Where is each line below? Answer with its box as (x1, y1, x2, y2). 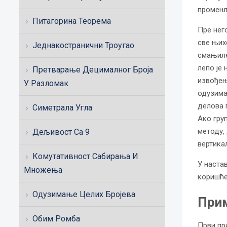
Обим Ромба (32, 214, 80, 223)
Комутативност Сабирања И (32, 152, 138, 161)
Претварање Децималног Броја (32, 65, 153, 74)
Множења (24, 165, 62, 175)
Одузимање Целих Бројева (32, 190, 135, 199)
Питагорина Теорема (32, 16, 111, 26)
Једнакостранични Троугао (32, 41, 134, 50)
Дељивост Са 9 (32, 127, 90, 137)
